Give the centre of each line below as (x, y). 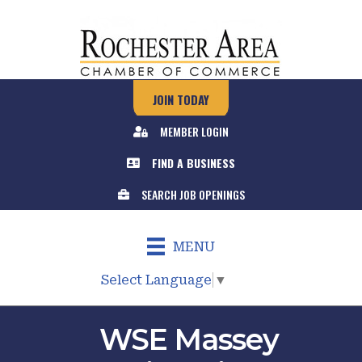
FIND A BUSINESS (194, 163)
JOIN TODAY (181, 99)
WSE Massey (189, 339)
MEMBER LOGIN (194, 131)
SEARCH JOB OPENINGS (193, 194)
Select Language (156, 280)
